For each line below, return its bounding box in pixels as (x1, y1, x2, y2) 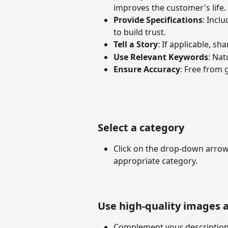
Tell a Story (113, 39, 158, 50)
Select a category (98, 120, 184, 134)
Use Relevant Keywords (113, 51, 208, 63)
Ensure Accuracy (113, 64, 180, 75)
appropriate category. (113, 155, 197, 166)
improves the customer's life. (113, 2, 226, 14)
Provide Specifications (113, 14, 203, 26)
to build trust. (113, 26, 166, 38)
